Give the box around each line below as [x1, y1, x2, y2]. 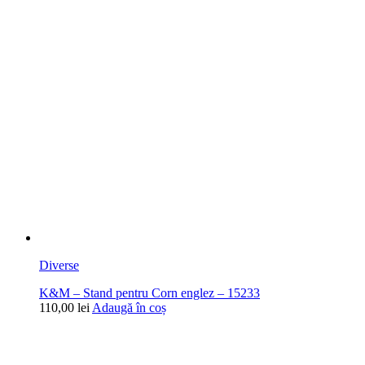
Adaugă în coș [92, 301, 166, 315]
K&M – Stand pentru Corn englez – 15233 [39, 286, 260, 301]
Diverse [39, 258, 79, 273]
